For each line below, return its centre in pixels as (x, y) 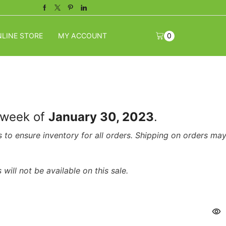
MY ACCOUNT (82, 36)
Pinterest (82, 11)
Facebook (58, 11)
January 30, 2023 (101, 117)
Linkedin (95, 11)
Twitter (67, 11)
